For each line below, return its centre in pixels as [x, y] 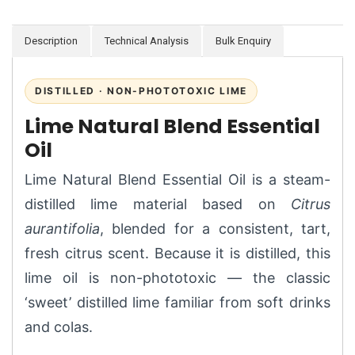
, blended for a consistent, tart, [215, 228]
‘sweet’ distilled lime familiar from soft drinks [177, 302]
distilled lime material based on [158, 204]
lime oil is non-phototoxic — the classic [177, 277]
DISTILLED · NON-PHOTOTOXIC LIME [141, 90]
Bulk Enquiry [243, 40]
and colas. [59, 326]
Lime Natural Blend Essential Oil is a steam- [177, 179]
